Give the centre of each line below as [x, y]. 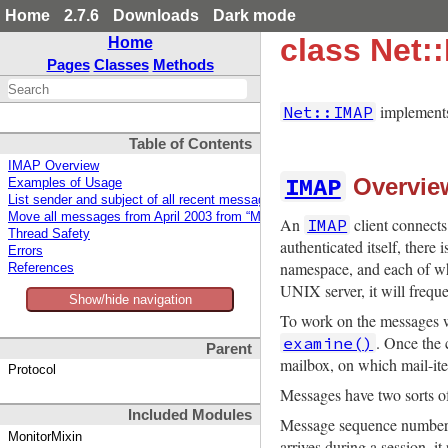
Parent [229, 349]
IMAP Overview [53, 166]
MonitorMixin [45, 436]
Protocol [32, 370]
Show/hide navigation [130, 300]
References [41, 268]
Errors [25, 251]
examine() [328, 343]
